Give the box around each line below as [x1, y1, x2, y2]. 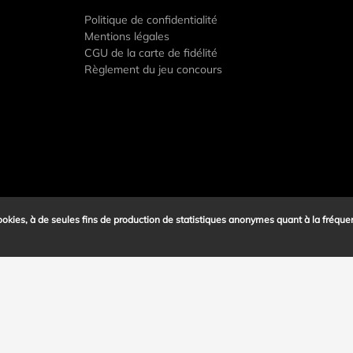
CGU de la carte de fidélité [84, 46, 217, 60]
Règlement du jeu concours [84, 62, 222, 76]
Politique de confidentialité [84, 13, 217, 27]
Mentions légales [84, 29, 169, 43]
